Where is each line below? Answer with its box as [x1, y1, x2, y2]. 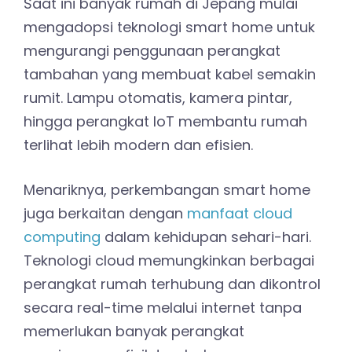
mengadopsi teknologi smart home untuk [24, 17, 315, 38]
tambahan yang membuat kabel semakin [24, 64, 316, 85]
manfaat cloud [187, 203, 292, 224]
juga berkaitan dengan [24, 203, 187, 224]
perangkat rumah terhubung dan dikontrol [24, 274, 321, 295]
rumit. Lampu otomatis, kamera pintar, [24, 88, 292, 108]
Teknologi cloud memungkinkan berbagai [24, 251, 314, 271]
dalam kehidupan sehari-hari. [101, 227, 311, 247]
